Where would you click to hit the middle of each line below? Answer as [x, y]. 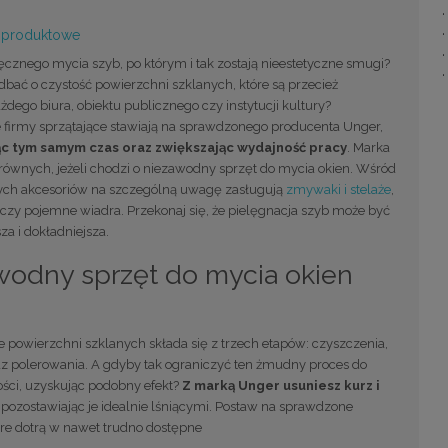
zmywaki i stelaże [338, 189]
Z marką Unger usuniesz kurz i [280, 386]
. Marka [368, 147]
